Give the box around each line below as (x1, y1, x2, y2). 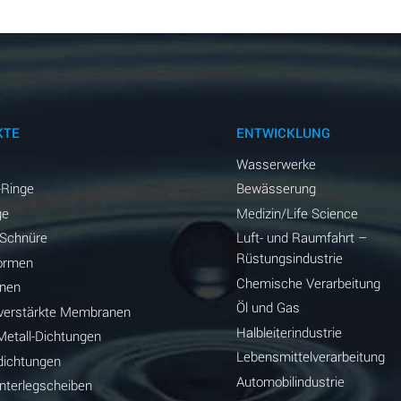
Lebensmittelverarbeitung (235, 347, 385, 366)
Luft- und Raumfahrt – (235, 228, 367, 247)
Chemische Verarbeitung (235, 273, 380, 292)
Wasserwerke (235, 154, 316, 173)
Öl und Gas (235, 298, 300, 317)
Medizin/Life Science (235, 203, 358, 222)
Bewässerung (235, 179, 316, 198)
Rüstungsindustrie (235, 249, 343, 268)
